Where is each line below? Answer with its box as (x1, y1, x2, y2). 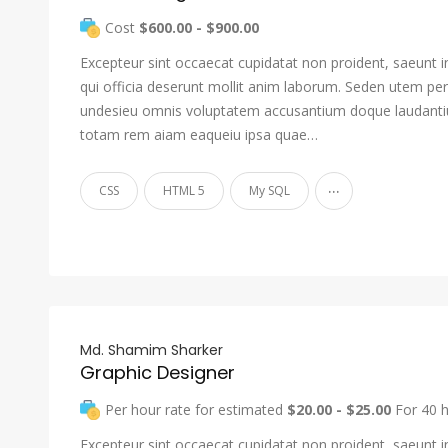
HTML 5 (163, 182, 205, 199)
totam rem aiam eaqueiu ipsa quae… (80, 125, 318, 144)
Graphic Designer (80, 360, 235, 385)
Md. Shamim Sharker (80, 340, 223, 360)
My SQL (249, 182, 290, 199)
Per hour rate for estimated (105, 400, 287, 419)
